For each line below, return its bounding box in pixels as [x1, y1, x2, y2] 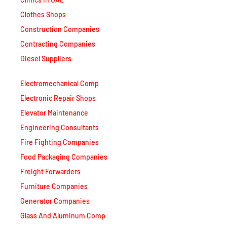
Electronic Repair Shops [20, 91, 96, 100]
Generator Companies [20, 194, 90, 203]
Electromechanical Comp [20, 77, 99, 86]
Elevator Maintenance [20, 106, 88, 115]
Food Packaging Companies [20, 150, 107, 159]
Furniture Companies [20, 179, 88, 188]
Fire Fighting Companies [20, 135, 99, 144]
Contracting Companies [20, 37, 95, 46]
